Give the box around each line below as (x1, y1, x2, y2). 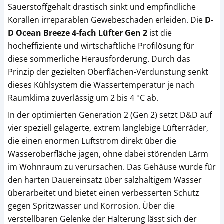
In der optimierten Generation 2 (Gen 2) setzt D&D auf (8, 109, 212, 120)
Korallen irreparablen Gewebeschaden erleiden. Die (8, 14, 205, 25)
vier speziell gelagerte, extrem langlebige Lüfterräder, (8, 122, 208, 133)
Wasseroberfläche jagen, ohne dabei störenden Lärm (8, 148, 208, 159)
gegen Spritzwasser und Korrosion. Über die (8, 200, 175, 211)
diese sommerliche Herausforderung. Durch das (8, 53, 190, 64)
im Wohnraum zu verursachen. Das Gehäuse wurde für (8, 161, 216, 172)
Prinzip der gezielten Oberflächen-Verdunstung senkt (8, 66, 208, 77)
